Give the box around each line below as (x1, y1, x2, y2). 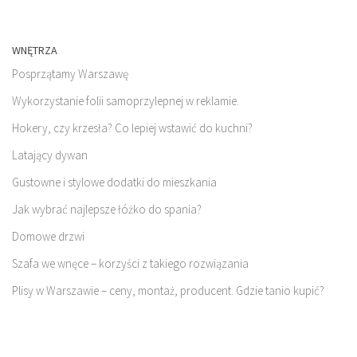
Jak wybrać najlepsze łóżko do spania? (12, 202, 202, 218)
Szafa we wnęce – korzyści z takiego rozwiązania (12, 256, 249, 272)
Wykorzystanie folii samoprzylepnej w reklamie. (12, 93, 239, 109)
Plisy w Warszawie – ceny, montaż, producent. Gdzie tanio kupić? (12, 283, 324, 299)
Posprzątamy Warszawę (12, 66, 128, 82)
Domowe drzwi (12, 229, 84, 245)
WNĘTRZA (12, 43, 57, 58)
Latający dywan (12, 147, 88, 163)
